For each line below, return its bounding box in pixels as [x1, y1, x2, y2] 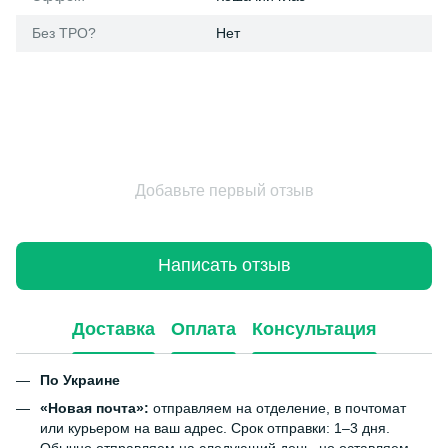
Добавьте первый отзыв [134, 181, 314, 199]
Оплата [170, 319, 236, 340]
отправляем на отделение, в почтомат [149, 400, 406, 417]
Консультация [251, 319, 377, 340]
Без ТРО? [32, 24, 96, 41]
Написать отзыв [157, 255, 291, 276]
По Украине [40, 371, 120, 388]
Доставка [71, 319, 155, 340]
